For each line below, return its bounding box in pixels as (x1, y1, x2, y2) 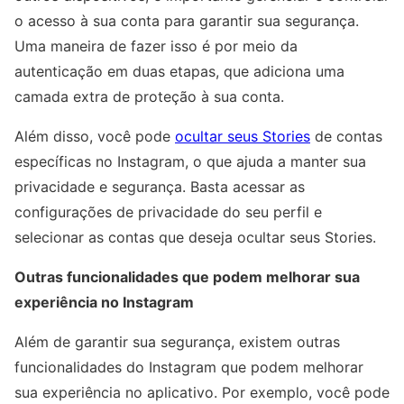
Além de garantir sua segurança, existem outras (14, 333, 340, 352)
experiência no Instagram (14, 293, 194, 312)
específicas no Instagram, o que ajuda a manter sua (14, 152, 366, 171)
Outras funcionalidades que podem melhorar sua (14, 268, 360, 287)
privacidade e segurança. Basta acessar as (14, 178, 305, 197)
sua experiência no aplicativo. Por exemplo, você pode (14, 383, 390, 402)
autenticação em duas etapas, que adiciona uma (14, 62, 344, 81)
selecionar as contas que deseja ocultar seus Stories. (14, 228, 376, 247)
